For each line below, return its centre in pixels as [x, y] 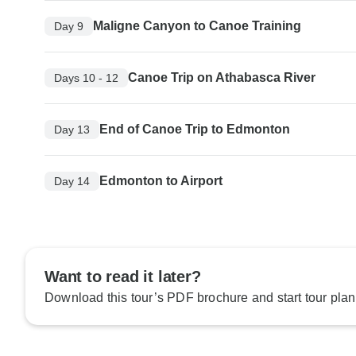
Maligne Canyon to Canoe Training [197, 26]
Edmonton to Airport [161, 181]
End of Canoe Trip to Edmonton [195, 130]
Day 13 [72, 129]
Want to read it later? [123, 277]
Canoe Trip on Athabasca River [222, 78]
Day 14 [72, 181]
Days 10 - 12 [86, 77]
